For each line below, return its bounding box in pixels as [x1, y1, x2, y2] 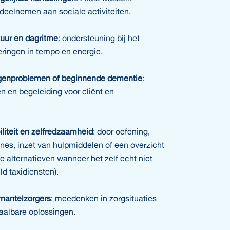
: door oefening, [93, 126, 150, 137]
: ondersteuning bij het [58, 32, 140, 43]
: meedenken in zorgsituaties [51, 193, 157, 203]
